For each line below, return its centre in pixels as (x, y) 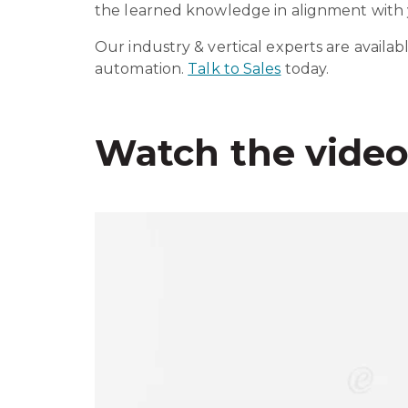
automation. (142, 69)
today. (307, 69)
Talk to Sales (235, 69)
